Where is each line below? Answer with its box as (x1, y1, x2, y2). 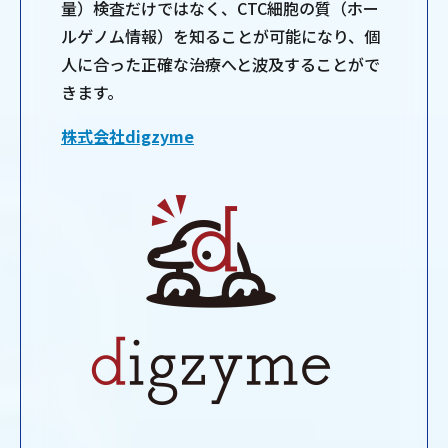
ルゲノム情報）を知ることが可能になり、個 (61, 24, 380, 49)
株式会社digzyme (61, 124, 194, 149)
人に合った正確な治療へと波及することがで (61, 52, 380, 77)
